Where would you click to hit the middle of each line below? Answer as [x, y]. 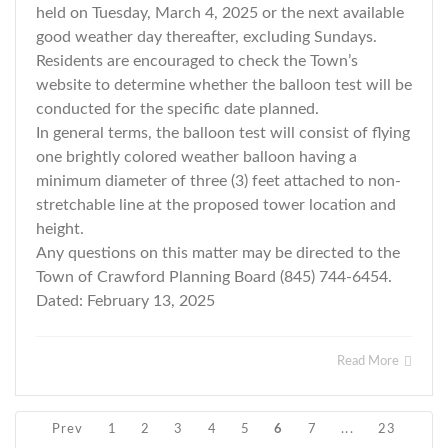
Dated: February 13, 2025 [125, 301]
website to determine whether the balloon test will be [224, 85]
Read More [369, 361]
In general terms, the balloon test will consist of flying [223, 133]
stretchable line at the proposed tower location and [216, 205]
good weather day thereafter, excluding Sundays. [206, 37]
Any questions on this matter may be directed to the [218, 253]
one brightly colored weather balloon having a [196, 157]
